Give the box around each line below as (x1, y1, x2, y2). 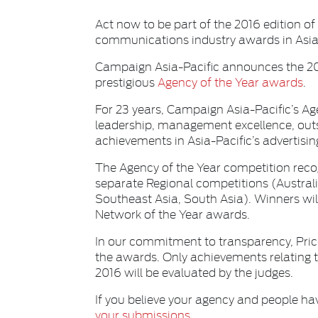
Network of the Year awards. (95, 205, 251, 222)
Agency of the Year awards (158, 73, 304, 90)
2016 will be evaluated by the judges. (95, 263, 294, 280)
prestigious (95, 73, 158, 90)
